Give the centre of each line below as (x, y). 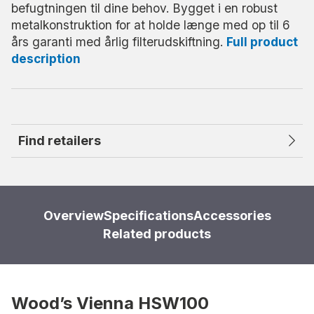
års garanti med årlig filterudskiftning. (119, 42)
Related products (157, 234)
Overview (73, 216)
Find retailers (60, 141)
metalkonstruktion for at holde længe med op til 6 (151, 25)
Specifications (148, 216)
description (46, 59)
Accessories (232, 216)
